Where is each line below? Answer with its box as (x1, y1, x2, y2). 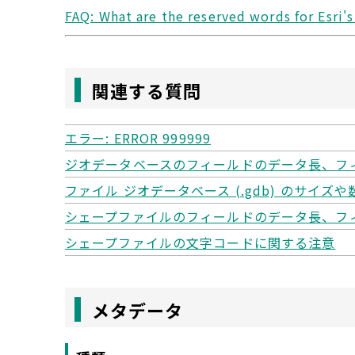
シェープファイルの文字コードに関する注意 (65, 232, 336, 252)
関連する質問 (91, 77, 202, 103)
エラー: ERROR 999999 (65, 128, 212, 147)
